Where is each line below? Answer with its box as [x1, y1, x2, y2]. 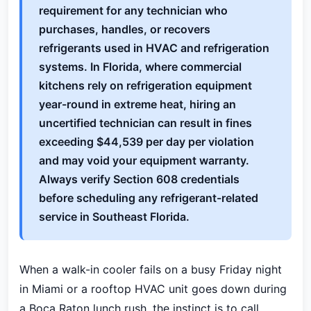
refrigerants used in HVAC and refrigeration [39, 41, 269, 55]
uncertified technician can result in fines [39, 116, 252, 130]
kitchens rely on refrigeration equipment [39, 78, 252, 92]
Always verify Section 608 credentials [39, 172, 239, 186]
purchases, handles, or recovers [39, 22, 210, 36]
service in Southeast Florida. [39, 210, 190, 224]
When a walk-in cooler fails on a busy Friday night [19, 262, 282, 276]
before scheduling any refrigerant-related [39, 191, 258, 205]
